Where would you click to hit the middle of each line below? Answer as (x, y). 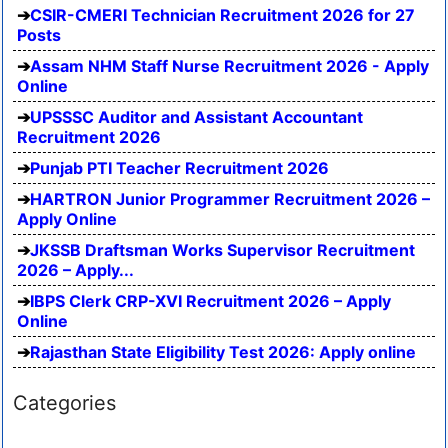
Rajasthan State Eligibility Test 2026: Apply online (223, 352)
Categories (64, 403)
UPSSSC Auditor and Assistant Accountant (196, 117)
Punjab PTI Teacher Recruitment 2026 (179, 168)
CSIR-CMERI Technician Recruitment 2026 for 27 (222, 15)
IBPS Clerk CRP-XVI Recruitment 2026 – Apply (210, 301)
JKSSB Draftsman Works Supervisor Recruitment (222, 250)
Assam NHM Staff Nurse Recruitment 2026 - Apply (229, 66)
